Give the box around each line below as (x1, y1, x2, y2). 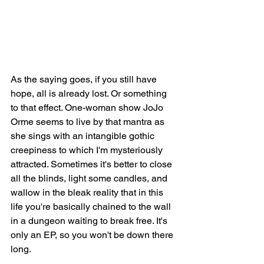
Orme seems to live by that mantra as (11, 116, 167, 127)
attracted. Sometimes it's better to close (11, 159, 174, 170)
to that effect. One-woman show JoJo (11, 102, 166, 113)
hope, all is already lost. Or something (11, 88, 169, 99)
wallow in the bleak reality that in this (11, 187, 166, 198)
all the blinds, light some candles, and (11, 173, 170, 184)
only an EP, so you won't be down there (11, 229, 176, 240)
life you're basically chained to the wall (11, 201, 173, 212)
